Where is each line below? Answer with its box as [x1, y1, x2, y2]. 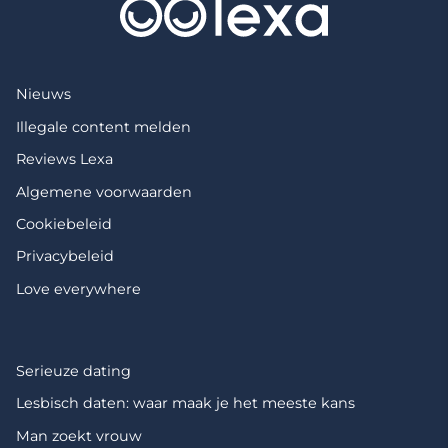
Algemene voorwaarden [16, 182, 192, 201]
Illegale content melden [16, 117, 191, 136]
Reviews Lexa [16, 150, 113, 169]
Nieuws [16, 85, 71, 104]
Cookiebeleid [16, 214, 112, 233]
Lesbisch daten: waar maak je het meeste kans [16, 394, 355, 413]
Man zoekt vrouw [16, 426, 142, 445]
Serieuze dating [16, 361, 131, 380]
